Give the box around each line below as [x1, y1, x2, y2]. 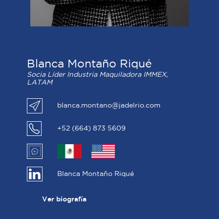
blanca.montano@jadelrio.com [57, 103, 160, 109]
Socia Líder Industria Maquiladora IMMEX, [27, 71, 168, 78]
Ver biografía [42, 197, 87, 203]
